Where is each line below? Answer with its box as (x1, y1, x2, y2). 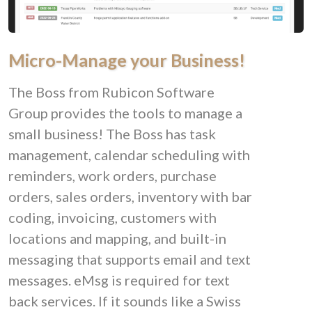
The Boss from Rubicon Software (8, 84, 214, 100)
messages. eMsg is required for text (8, 272, 230, 288)
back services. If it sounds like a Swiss (8, 292, 241, 309)
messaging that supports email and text (8, 251, 251, 267)
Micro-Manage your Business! (8, 49, 245, 70)
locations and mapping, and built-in (8, 230, 226, 247)
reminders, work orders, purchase (8, 167, 217, 184)
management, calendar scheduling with (8, 146, 250, 163)
